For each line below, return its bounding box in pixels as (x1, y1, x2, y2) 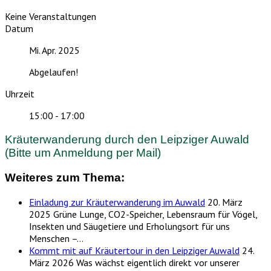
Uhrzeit (5, 88, 34, 100)
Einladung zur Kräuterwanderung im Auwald (29, 195, 205, 208)
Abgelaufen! (29, 66, 78, 79)
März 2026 (29, 256, 74, 269)
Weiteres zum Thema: (5, 171, 125, 184)
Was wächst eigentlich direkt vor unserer (76, 256, 240, 269)
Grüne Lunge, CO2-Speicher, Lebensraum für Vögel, (53, 207, 257, 220)
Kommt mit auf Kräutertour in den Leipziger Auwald (29, 244, 240, 256)
